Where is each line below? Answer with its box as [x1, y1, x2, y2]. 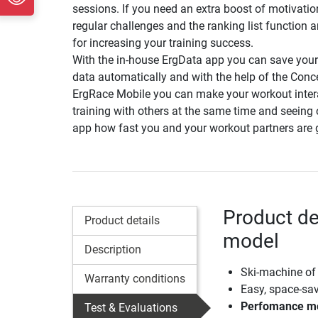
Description [84, 242, 141, 256]
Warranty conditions [84, 271, 185, 285]
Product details [84, 213, 160, 227]
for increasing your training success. [72, 35, 253, 50]
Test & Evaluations [84, 300, 177, 314]
